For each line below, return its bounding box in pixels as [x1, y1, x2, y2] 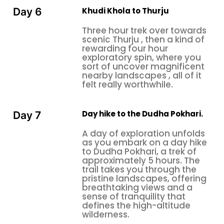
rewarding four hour [82, 42, 168, 54]
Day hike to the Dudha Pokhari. [82, 108, 203, 119]
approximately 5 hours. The [82, 154, 200, 167]
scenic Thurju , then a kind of [82, 33, 204, 45]
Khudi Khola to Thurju [82, 5, 169, 16]
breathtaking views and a [82, 181, 192, 194]
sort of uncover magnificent [82, 60, 204, 72]
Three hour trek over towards [82, 24, 206, 36]
